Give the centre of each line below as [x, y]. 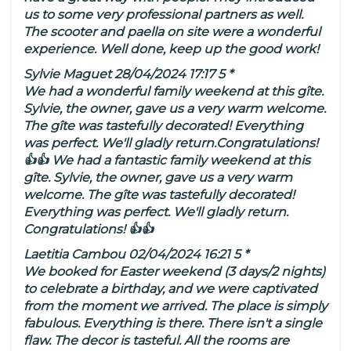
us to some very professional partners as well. [163, 15]
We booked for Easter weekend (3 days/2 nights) [174, 272]
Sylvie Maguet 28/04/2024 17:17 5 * [128, 74]
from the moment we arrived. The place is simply [175, 306]
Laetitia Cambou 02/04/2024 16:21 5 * [136, 255]
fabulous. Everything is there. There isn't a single [173, 324]
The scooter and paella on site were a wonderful [172, 32]
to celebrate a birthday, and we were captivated [170, 289]
